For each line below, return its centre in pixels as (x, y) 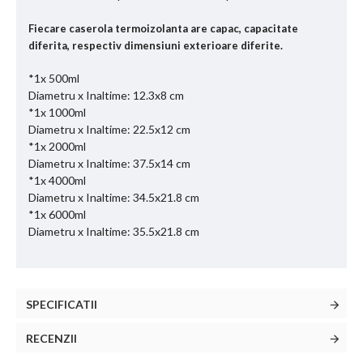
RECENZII (51, 339)
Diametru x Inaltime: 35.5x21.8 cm (114, 232)
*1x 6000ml (57, 215)
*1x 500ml (54, 79)
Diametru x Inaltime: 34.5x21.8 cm (114, 198)
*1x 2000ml (57, 147)
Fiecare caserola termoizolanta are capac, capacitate (163, 29)
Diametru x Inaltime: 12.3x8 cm (106, 96)
